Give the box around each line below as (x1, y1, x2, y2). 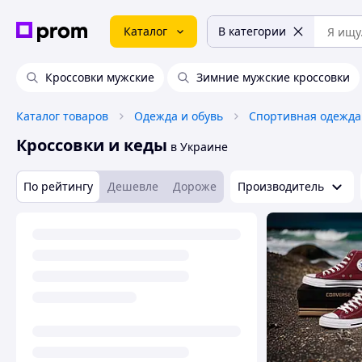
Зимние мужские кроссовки (196, 69, 350, 85)
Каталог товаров (16, 108, 108, 124)
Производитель (238, 179, 324, 194)
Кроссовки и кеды (16, 134, 167, 156)
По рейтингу (23, 179, 93, 194)
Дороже (173, 179, 217, 194)
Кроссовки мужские (45, 69, 154, 85)
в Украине (170, 139, 228, 154)
